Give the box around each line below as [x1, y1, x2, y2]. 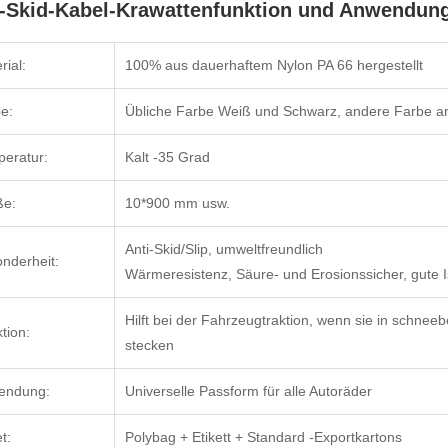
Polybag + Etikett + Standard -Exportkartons [125, 428, 402, 445]
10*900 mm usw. [125, 194, 230, 211]
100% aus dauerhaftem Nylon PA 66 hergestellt [125, 56, 423, 73]
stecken [125, 336, 174, 353]
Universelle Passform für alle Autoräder [125, 382, 372, 399]
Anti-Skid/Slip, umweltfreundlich [125, 240, 323, 257]
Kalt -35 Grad [125, 148, 210, 165]
